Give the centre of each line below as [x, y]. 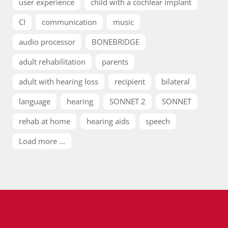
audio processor [47, 42]
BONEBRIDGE [116, 42]
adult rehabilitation [52, 62]
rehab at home [45, 121]
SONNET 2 [127, 101]
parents [115, 62]
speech [158, 121]
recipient [130, 81]
